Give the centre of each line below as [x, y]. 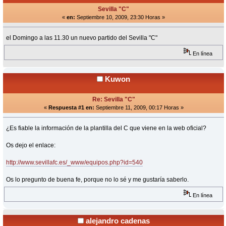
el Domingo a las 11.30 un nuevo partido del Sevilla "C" [82, 38]
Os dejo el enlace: [31, 145]
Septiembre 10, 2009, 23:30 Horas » [120, 17]
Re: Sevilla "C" [114, 99]
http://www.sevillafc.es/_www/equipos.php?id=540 [75, 162]
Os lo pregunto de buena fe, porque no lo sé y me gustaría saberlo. [98, 179]
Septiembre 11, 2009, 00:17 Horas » [139, 107]
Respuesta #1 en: [71, 107]
